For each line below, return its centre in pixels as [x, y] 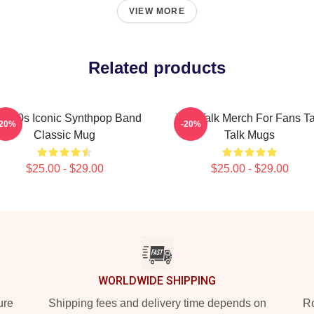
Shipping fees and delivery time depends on [157, 303]
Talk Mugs [250, 135]
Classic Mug [64, 135]
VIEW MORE [157, 11]
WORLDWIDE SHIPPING [157, 281]
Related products [157, 68]
